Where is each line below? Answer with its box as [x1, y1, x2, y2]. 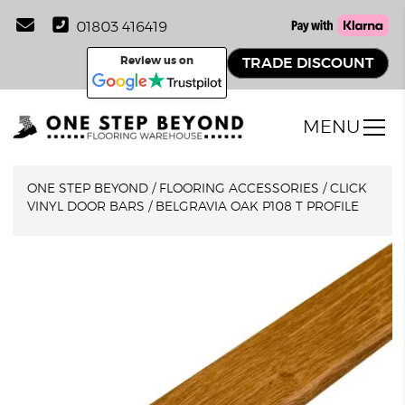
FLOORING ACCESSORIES [159, 183, 320, 195]
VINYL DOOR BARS [27, 201, 146, 213]
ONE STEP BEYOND [27, 183, 149, 195]
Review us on [119, 55, 193, 66]
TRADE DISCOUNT [241, 55, 373, 71]
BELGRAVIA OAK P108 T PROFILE [155, 201, 360, 213]
